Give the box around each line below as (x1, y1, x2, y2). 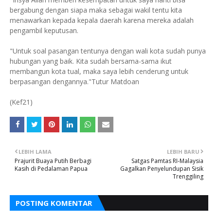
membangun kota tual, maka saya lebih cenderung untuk (10, 67, 188, 76)
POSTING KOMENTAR (16, 198, 92, 208)
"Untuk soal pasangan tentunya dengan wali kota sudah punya (10, 46, 206, 55)
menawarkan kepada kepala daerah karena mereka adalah (10, 16, 194, 25)
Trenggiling (173, 172, 203, 181)
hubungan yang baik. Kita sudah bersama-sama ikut (10, 56, 172, 66)
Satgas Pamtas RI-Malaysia (131, 157, 203, 165)
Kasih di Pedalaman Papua (15, 164, 88, 173)
